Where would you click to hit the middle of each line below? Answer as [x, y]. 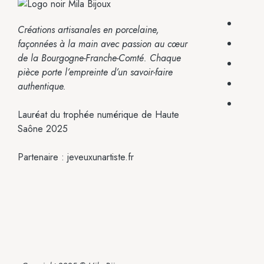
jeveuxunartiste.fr [100, 157]
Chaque [165, 58]
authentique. [42, 86]
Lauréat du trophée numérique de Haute [98, 114]
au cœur [171, 44]
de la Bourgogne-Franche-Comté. [84, 58]
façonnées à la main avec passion [86, 44]
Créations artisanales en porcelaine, [88, 29]
